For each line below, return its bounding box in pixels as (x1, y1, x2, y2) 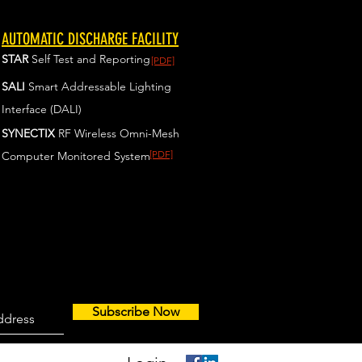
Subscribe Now (92, 304, 179, 319)
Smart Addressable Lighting (28, 79, 171, 94)
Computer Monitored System (2, 149, 150, 163)
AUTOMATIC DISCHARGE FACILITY (2, 29, 179, 48)
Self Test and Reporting (28, 52, 150, 66)
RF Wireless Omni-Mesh (58, 126, 179, 141)
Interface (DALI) (2, 102, 82, 116)
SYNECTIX (2, 126, 58, 141)
